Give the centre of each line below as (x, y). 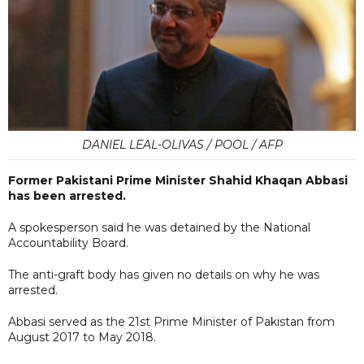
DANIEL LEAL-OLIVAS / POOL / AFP (182, 144)
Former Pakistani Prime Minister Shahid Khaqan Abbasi (178, 180)
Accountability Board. (68, 243)
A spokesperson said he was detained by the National (159, 227)
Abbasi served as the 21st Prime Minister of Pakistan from (171, 321)
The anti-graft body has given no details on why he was (164, 274)
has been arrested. (67, 195)
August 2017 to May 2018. (84, 337)
